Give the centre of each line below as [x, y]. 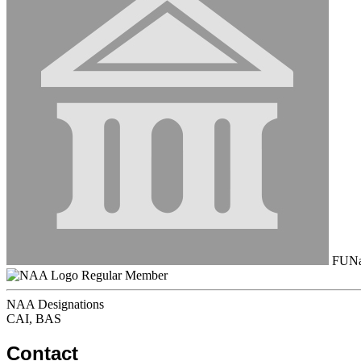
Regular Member [124, 276]
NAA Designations [55, 305]
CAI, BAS [34, 319]
